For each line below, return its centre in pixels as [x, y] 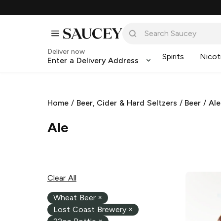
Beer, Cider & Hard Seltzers [127, 103]
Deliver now [66, 52]
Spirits [173, 56]
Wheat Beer [74, 198]
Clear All [62, 178]
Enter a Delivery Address [93, 60]
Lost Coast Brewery [90, 210]
